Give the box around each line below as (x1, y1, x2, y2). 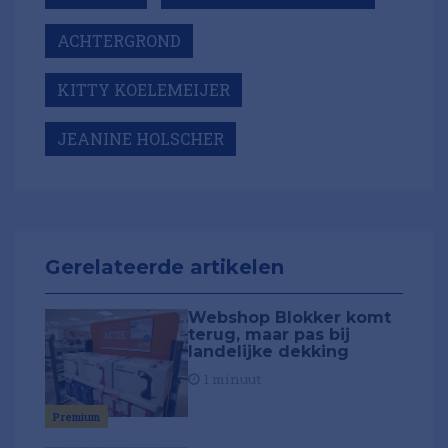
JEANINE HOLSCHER (57, 128, 224, 150)
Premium (53, 408, 100, 424)
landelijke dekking (188, 342, 350, 362)
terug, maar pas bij (188, 325, 351, 345)
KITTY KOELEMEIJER (57, 79, 230, 101)
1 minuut (200, 370, 262, 389)
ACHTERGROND (57, 30, 181, 52)
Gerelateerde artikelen (45, 255, 284, 280)
